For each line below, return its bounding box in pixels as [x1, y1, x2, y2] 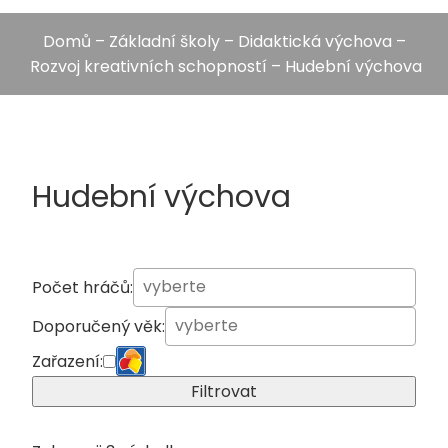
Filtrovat [191, 380, 257, 403]
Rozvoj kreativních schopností [30, 55, 267, 78]
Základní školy [108, 30, 220, 53]
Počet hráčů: [32, 276, 133, 299]
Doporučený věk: [32, 315, 165, 338]
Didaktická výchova [237, 30, 392, 53]
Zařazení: [32, 349, 103, 373]
